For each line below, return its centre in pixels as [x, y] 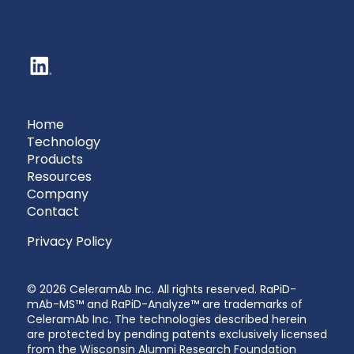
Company [57, 194]
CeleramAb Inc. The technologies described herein [166, 320]
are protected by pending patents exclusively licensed [177, 335]
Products [55, 160]
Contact [53, 212]
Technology [63, 142]
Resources [59, 177]
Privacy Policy [69, 242]
